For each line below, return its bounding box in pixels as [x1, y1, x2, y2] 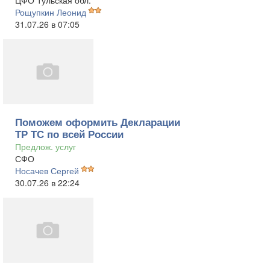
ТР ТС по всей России [15, 127, 124, 141]
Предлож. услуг [15, 140, 76, 152]
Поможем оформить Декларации [15, 115, 180, 129]
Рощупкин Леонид [15, 6, 86, 18]
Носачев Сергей [15, 165, 79, 177]
